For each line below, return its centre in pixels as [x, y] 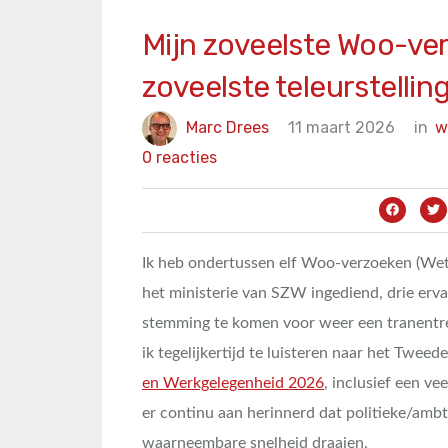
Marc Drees [227, 127]
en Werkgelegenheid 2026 [233, 383]
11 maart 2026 [341, 127]
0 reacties [179, 157]
